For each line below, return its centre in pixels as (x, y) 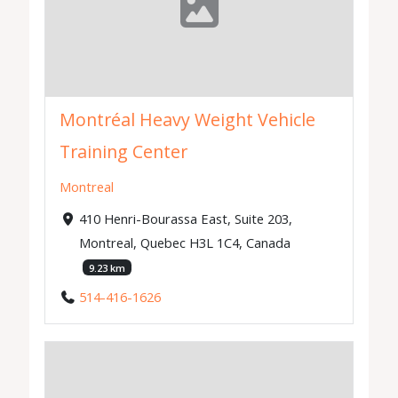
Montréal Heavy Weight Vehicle (188, 119)
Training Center (124, 151)
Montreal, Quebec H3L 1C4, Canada (184, 242)
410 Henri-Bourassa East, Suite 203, (185, 218)
